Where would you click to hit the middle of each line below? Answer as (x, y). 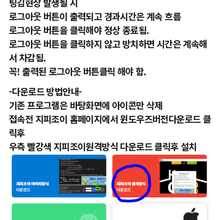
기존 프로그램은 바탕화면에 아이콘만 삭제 (85, 105)
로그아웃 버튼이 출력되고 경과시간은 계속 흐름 (95, 16)
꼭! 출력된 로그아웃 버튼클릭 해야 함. (77, 71)
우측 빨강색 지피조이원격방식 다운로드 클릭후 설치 (103, 146)
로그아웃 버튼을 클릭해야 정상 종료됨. (79, 30)
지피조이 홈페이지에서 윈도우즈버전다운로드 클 (123, 119)
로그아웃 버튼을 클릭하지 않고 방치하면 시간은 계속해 (108, 43)
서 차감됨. (27, 57)
